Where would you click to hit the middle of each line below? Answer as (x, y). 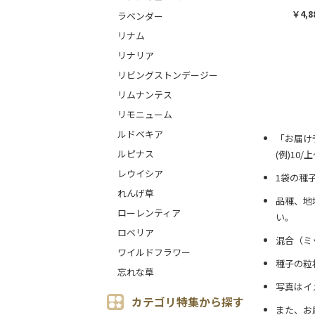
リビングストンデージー (168, 75)
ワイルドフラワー (154, 252)
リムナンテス (145, 95)
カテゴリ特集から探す (188, 302)
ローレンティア (149, 213)
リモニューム (145, 114)
